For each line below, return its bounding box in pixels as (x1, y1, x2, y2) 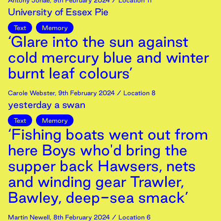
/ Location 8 (115, 89, 155, 96)
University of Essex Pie (8, 6, 109, 17)
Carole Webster (8, 89, 55, 96)
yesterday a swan (8, 99, 85, 110)
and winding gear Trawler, (8, 173, 184, 190)
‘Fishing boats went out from (8, 126, 208, 143)
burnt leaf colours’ (8, 65, 133, 81)
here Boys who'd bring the (8, 142, 187, 158)
